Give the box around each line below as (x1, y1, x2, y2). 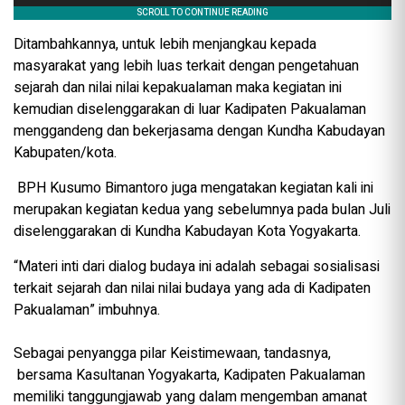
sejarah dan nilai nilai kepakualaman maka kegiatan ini (14, 77, 342, 99)
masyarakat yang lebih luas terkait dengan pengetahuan (14, 55, 359, 78)
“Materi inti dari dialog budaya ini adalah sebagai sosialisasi (14, 256, 380, 278)
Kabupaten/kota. (14, 142, 117, 165)
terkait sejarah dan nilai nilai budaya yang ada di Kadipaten (14, 278, 371, 300)
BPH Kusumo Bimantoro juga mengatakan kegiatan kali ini (14, 177, 373, 200)
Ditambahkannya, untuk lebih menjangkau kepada (14, 33, 316, 56)
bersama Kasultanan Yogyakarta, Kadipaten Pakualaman (14, 364, 365, 387)
